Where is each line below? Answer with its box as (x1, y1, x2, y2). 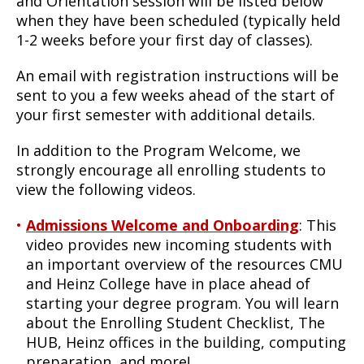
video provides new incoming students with (26, 234, 331, 254)
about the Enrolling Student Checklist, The (26, 312, 325, 332)
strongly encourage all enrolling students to (16, 159, 326, 180)
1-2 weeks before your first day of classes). (16, 29, 313, 50)
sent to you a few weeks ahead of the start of (16, 84, 335, 105)
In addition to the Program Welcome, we (16, 140, 301, 160)
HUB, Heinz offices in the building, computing (26, 331, 346, 352)
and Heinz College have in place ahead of (26, 273, 310, 293)
